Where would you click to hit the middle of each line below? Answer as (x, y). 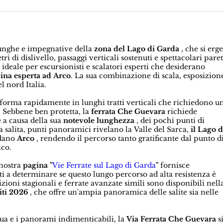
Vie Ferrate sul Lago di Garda (104, 166)
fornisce (174, 166)
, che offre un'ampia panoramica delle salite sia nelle (123, 192)
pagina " (38, 166)
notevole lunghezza (99, 121)
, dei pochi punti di (170, 121)
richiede (181, 112)
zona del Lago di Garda (137, 49)
